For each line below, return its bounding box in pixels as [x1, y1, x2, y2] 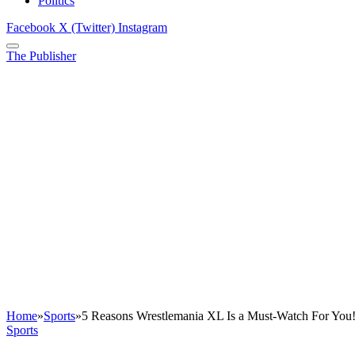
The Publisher [6, 49, 76, 63]
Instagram [118, 21, 167, 35]
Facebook [6, 21, 55, 35]
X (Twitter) [59, 21, 115, 35]
